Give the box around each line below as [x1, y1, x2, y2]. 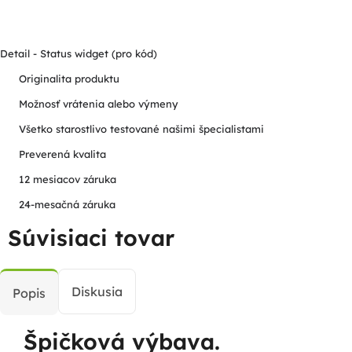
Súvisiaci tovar [8, 224, 174, 252]
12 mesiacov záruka [19, 172, 116, 185]
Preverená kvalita [19, 147, 106, 160]
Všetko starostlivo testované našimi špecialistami [19, 122, 264, 135]
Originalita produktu [19, 71, 119, 85]
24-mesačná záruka [19, 197, 115, 211]
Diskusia [71, 284, 123, 300]
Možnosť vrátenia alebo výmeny [19, 97, 178, 110]
